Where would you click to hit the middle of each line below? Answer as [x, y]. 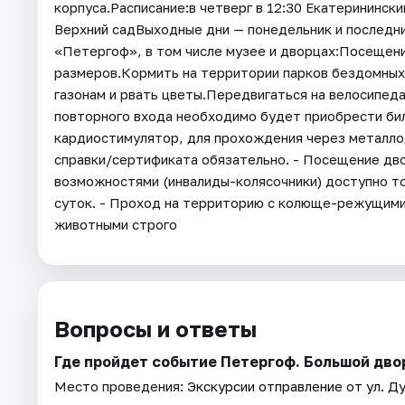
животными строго [116, 224]
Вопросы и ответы [155, 328]
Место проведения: [121, 386]
